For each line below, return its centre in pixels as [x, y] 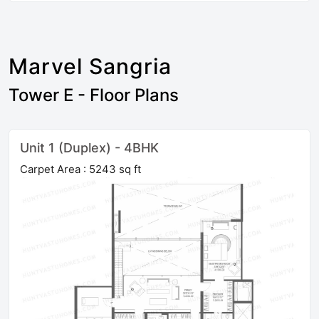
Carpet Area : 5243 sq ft [80, 169]
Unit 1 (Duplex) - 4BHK [89, 148]
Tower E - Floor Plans [94, 95]
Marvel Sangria [90, 67]
